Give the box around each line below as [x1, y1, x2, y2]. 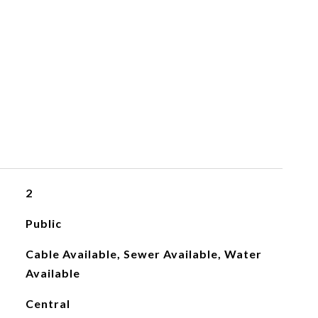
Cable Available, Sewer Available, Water [25, 247, 262, 261]
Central [25, 297, 70, 310]
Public [25, 216, 62, 230]
